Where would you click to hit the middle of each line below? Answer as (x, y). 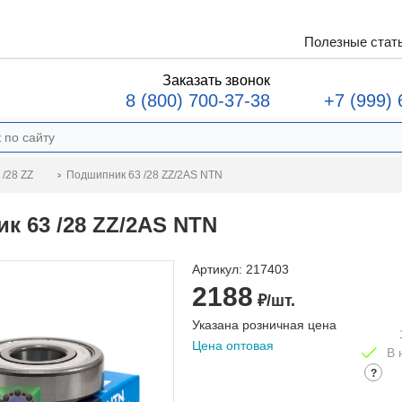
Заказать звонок (216, 80)
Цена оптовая (233, 345)
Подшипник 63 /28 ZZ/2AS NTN (144, 175)
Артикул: (217, 269)
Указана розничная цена (264, 325)
